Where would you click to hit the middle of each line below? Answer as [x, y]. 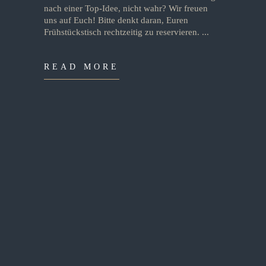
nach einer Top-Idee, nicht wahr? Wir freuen [126, 8]
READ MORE [82, 67]
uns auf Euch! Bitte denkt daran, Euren [116, 20]
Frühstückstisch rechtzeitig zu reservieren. [123, 32]
